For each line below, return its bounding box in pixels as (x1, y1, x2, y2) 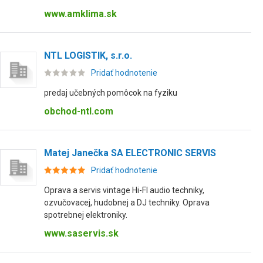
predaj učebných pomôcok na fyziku (44, 88, 177, 97)
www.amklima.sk (44, 8, 117, 19)
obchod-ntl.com (44, 106, 113, 117)
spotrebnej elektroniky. (44, 210, 127, 220)
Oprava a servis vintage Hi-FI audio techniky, (44, 186, 204, 195)
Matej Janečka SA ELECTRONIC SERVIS (44, 147, 216, 159)
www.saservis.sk (44, 228, 119, 239)
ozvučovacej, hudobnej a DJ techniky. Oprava (44, 198, 210, 207)
